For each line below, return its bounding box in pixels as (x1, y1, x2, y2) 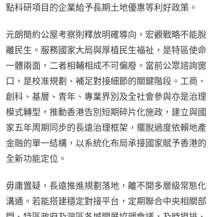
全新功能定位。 (6, 154, 67, 164)
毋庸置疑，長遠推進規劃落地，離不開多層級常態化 (6, 181, 206, 191)
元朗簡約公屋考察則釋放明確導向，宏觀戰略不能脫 (6, 30, 206, 40)
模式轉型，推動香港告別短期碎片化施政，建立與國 (6, 107, 206, 118)
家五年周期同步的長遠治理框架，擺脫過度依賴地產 (6, 123, 206, 133)
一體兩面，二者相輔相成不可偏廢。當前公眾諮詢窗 (6, 61, 206, 71)
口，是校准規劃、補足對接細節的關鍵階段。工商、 (6, 76, 206, 87)
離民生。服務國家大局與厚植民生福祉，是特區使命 (6, 45, 206, 56)
